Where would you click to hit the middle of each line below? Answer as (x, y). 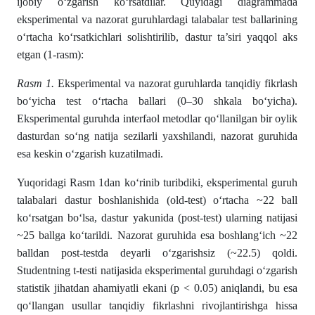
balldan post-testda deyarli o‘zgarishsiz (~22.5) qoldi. (157, 253)
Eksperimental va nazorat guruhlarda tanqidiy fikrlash (176, 83)
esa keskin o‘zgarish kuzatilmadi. (90, 154)
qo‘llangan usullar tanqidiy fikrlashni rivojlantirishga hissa (157, 306)
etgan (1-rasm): (50, 54)
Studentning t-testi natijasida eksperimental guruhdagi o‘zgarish (157, 270)
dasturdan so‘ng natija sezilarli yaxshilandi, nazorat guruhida (157, 136)
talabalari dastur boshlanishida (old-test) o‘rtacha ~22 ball (157, 200)
